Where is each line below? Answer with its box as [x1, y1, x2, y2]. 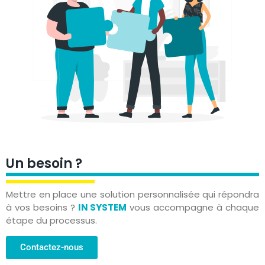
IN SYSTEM [77, 201, 127, 214]
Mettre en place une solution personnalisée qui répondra [6, 188, 259, 201]
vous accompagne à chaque [127, 201, 260, 214]
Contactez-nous [20, 241, 83, 253]
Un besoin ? [6, 154, 82, 173]
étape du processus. [6, 214, 97, 227]
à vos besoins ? [6, 201, 78, 214]
